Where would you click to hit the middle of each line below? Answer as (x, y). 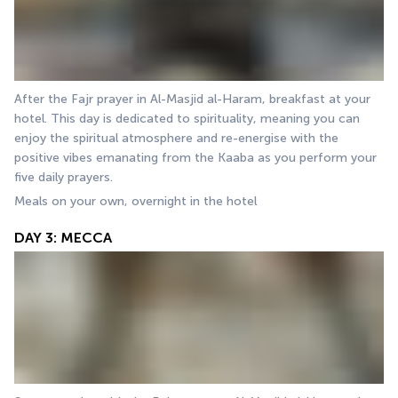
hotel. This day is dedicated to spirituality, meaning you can (187, 118)
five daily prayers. (65, 177)
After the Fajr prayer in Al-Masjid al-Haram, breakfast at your (192, 99)
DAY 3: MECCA (63, 237)
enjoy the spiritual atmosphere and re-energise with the (176, 138)
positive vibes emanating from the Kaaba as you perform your (195, 157)
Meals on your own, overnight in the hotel (135, 201)
